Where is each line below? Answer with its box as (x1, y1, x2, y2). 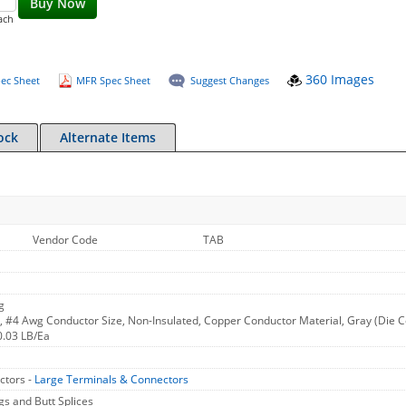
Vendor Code (33, 232, 98, 247)
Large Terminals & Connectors (34, 372, 188, 387)
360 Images (301, 71, 374, 88)
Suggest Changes (189, 73, 269, 87)
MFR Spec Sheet (75, 73, 150, 87)
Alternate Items (60, 129, 156, 146)
